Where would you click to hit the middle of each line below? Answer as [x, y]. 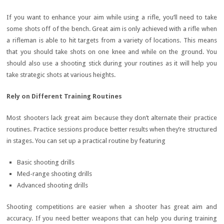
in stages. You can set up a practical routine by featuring [86, 141]
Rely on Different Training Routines [64, 96]
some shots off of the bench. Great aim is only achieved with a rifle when [112, 29]
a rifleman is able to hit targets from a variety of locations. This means [112, 40]
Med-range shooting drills [54, 174]
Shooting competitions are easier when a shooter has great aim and [112, 207]
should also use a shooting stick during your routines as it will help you [112, 63]
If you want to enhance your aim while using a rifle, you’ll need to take [112, 17]
